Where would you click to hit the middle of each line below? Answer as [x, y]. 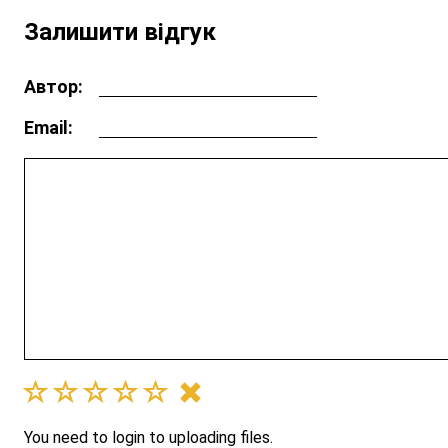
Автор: [53, 86]
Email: [48, 127]
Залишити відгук [120, 31]
